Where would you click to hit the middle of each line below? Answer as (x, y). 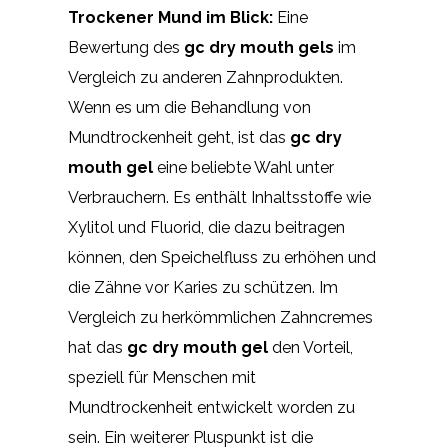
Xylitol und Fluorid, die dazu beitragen (206, 227)
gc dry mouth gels (259, 47)
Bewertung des (126, 47)
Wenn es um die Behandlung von (189, 107)
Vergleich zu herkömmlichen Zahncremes (220, 317)
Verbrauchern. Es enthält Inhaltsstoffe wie (219, 197)
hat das (97, 347)
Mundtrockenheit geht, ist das (179, 137)
